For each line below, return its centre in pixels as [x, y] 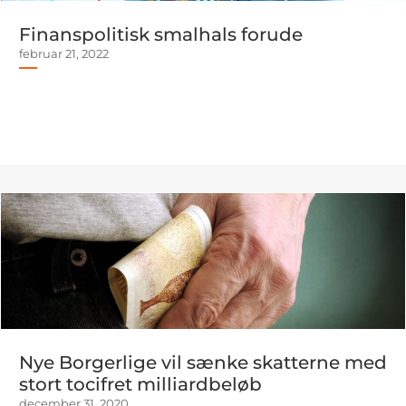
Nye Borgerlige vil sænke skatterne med [203, 362]
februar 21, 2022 [64, 53]
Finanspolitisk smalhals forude [161, 34]
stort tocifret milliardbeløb [140, 384]
